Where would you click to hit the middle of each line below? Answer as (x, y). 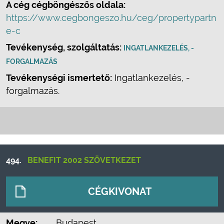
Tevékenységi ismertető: (59, 78)
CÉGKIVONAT (120, 191)
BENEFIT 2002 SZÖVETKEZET (84, 160)
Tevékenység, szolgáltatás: (65, 47)
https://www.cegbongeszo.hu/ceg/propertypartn (111, 18)
